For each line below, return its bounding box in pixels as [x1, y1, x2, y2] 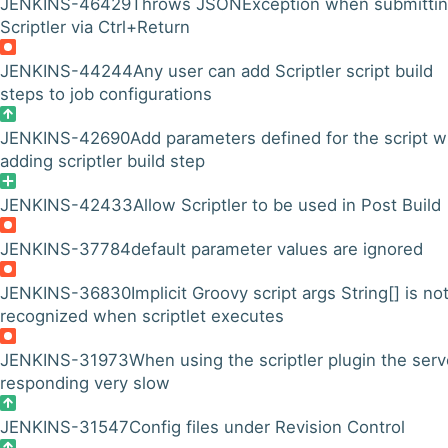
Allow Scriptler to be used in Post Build [133, 195, 441, 215]
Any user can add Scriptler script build [133, 61, 433, 81]
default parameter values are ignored [131, 239, 423, 259]
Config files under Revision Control [129, 417, 405, 437]
